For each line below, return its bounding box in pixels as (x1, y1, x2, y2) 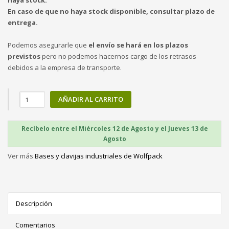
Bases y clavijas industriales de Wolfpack (35, 151, 163, 161)
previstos (8, 52, 40, 61)
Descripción (16, 199, 52, 208)
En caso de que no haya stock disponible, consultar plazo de (8, 7, 215, 16)
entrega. (8, 18, 38, 27)
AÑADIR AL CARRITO (58, 95, 123, 104)
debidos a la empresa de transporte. (8, 63, 122, 72)
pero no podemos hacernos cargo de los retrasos (40, 52, 196, 61)
